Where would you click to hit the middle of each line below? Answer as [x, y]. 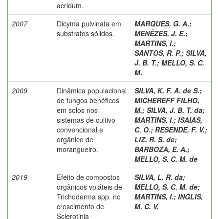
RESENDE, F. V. [180, 129]
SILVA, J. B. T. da [175, 110]
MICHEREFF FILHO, [167, 100]
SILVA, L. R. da [159, 177]
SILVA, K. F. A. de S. [167, 90]
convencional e [80, 129]
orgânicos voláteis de [89, 186]
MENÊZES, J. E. [160, 33]
